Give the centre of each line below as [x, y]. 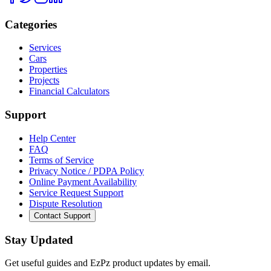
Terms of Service [61, 160]
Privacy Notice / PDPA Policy [87, 171]
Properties [48, 70]
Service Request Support [76, 192]
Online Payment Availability [83, 181]
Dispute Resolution [66, 203]
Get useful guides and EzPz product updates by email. [108, 263]
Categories [31, 24]
